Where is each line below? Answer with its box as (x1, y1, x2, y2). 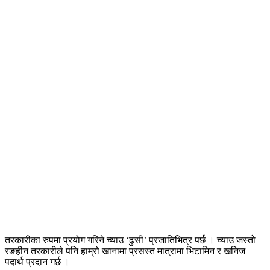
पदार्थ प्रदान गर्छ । (5, 256, 70, 267)
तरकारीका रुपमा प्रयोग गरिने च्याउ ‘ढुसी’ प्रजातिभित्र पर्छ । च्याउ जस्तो (5, 234, 256, 245)
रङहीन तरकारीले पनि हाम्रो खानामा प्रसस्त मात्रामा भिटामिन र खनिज (5, 245, 245, 256)
